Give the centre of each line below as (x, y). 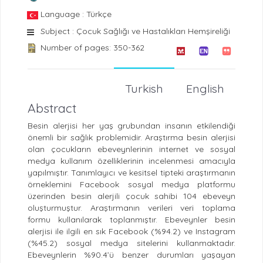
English (205, 88)
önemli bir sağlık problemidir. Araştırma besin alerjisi (131, 137)
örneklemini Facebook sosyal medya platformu (131, 184)
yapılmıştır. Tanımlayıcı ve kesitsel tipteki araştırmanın (131, 172)
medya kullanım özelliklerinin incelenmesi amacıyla (131, 161)
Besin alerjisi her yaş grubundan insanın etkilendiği (131, 125)
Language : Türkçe (76, 14)
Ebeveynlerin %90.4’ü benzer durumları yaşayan (131, 254)
